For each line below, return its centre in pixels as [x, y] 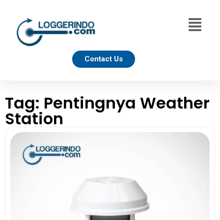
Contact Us [104, 59]
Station [34, 118]
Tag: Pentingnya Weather [107, 103]
